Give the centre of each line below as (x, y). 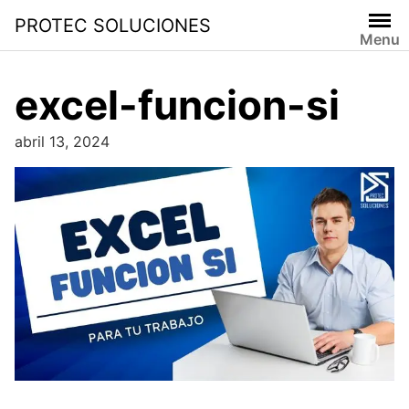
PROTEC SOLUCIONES (113, 25)
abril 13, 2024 (62, 142)
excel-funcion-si (177, 105)
